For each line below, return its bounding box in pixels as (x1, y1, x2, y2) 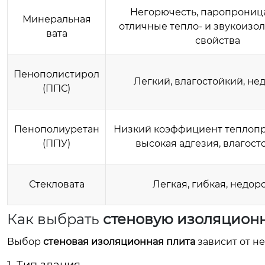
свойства (195, 35, 240, 46)
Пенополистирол (14, 69, 99, 80)
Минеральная (22, 14, 91, 25)
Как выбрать (7, 211, 103, 228)
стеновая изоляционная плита (43, 236, 195, 247)
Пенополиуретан (14, 124, 99, 135)
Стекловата (28, 179, 85, 190)
